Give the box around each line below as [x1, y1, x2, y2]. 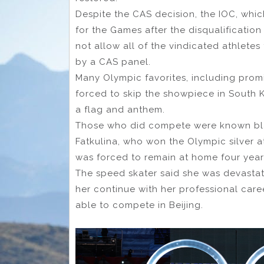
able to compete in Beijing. [75, 200, 203, 211]
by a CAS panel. [75, 57, 151, 68]
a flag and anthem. [75, 104, 165, 115]
